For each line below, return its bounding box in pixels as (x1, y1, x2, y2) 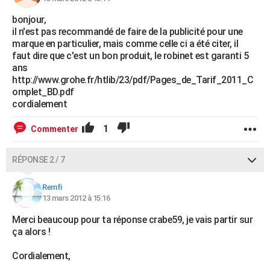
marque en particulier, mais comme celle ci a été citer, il (12, 38, 238, 49)
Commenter (31, 124, 78, 134)
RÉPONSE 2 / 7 (12, 155, 65, 165)
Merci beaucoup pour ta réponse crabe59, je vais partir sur (12, 214, 253, 225)
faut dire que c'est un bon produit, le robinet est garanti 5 (12, 50, 248, 61)
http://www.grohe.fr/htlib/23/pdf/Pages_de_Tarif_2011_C (12, 74, 253, 86)
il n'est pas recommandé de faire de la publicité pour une (12, 26, 243, 37)
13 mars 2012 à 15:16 (42, 193, 110, 202)
